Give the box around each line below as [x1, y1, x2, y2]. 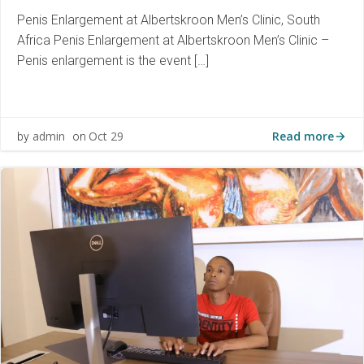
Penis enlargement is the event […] [17, 53, 209, 69]
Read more [272, 128, 334, 144]
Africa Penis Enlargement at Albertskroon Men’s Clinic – [17, 32, 329, 49]
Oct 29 [89, 128, 123, 144]
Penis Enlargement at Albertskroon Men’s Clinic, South [17, 12, 320, 28]
